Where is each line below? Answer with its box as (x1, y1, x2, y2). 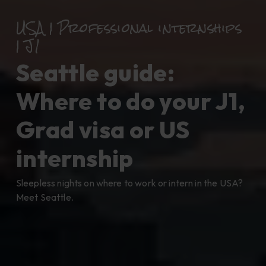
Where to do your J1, (15, 86, 246, 116)
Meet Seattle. (15, 191, 74, 204)
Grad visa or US (15, 115, 190, 144)
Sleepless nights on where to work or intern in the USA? (15, 177, 243, 189)
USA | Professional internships (15, 13, 242, 42)
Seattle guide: (15, 58, 175, 87)
